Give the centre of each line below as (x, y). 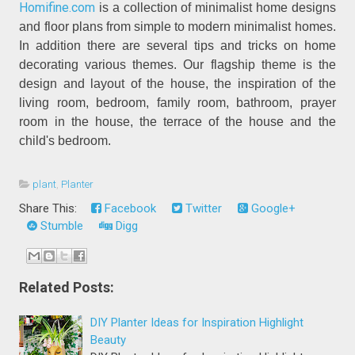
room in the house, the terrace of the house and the (177, 122)
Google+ (272, 208)
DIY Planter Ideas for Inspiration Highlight (197, 323)
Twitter (202, 208)
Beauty (109, 340)
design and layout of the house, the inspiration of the (177, 84)
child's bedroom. (65, 141)
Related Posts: (67, 288)
